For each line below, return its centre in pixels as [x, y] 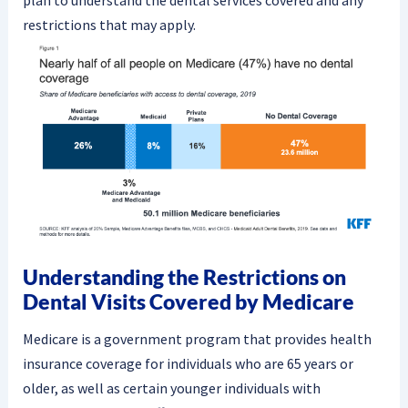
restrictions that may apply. [109, 25]
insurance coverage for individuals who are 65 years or [188, 364]
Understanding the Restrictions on [184, 276]
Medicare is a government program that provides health [197, 339]
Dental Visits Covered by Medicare [188, 301]
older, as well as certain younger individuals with [171, 388]
